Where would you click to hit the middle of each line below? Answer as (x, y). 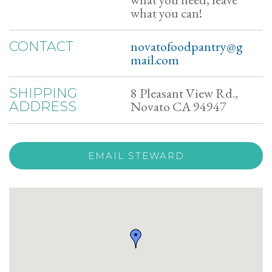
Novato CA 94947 (178, 107)
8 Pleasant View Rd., (184, 93)
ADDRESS (43, 107)
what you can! (166, 13)
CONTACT (41, 46)
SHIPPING (43, 93)
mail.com (155, 60)
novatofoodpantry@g (187, 46)
